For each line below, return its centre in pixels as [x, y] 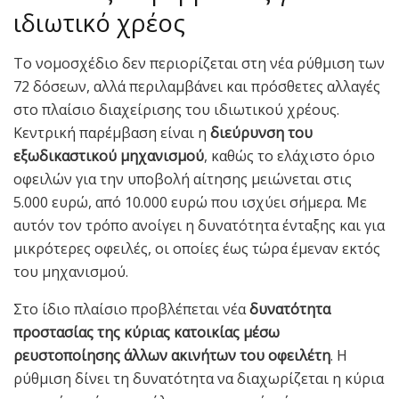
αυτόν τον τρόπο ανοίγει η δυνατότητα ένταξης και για [199, 226]
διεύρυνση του [261, 133]
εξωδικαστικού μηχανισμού [109, 156]
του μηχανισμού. [71, 272]
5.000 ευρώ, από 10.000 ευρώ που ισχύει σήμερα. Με [190, 203]
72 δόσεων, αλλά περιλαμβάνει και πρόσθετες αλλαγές [197, 87]
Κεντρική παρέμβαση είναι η [112, 133]
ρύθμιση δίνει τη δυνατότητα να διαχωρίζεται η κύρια [199, 379]
